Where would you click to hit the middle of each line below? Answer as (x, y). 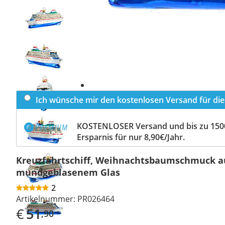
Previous (44, 13)
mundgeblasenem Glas (68, 172)
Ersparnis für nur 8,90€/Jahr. (131, 137)
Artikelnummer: (46, 199)
